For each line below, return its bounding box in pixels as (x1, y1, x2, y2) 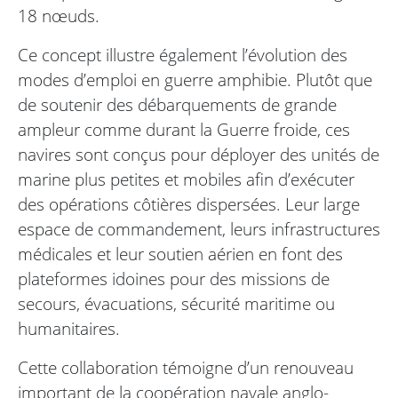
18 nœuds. (18, 4, 99, 28)
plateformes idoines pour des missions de (18, 267, 330, 291)
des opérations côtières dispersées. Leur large (18, 192, 360, 217)
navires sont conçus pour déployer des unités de (18, 142, 379, 167)
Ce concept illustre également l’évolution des (18, 43, 347, 68)
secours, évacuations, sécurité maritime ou (18, 291, 335, 316)
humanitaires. (18, 316, 120, 341)
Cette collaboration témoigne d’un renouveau (18, 355, 354, 380)
